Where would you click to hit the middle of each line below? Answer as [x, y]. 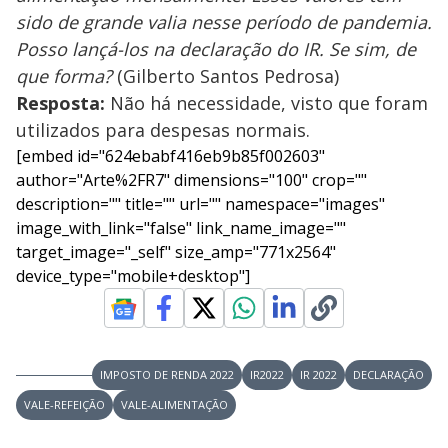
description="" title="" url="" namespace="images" [200, 204]
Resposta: [60, 103]
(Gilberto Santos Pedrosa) [225, 76]
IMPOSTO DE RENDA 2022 [167, 375]
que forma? [64, 76]
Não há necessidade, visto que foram [266, 103]
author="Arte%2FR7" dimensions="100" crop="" [191, 180]
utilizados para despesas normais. [163, 130]
